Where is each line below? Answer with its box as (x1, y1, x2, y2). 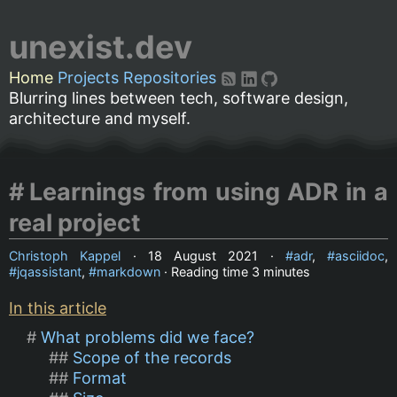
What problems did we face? (41, 327, 254, 346)
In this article (9, 298, 106, 317)
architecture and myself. (9, 109, 191, 128)
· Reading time (160, 263, 252, 279)
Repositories (123, 68, 216, 87)
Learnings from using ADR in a (29, 176, 388, 206)
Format (73, 368, 127, 387)
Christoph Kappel (9, 247, 121, 263)
